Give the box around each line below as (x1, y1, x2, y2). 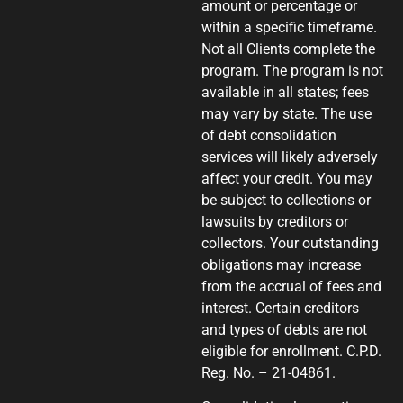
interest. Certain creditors (201, 299, 359, 317)
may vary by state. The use (201, 104, 372, 122)
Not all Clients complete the (201, 40, 375, 58)
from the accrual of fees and (201, 277, 381, 295)
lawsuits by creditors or (201, 212, 348, 230)
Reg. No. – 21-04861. (201, 363, 336, 381)
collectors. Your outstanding (201, 234, 379, 252)
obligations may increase (201, 255, 361, 273)
